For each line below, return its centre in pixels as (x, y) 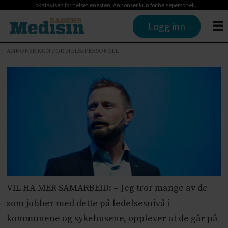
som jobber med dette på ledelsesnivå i (89, 204)
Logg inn (167, 26)
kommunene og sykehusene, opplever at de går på (112, 219)
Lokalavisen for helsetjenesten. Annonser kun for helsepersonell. (114, 5)
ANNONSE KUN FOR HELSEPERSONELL (63, 51)
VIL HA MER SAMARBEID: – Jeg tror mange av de (107, 189)
